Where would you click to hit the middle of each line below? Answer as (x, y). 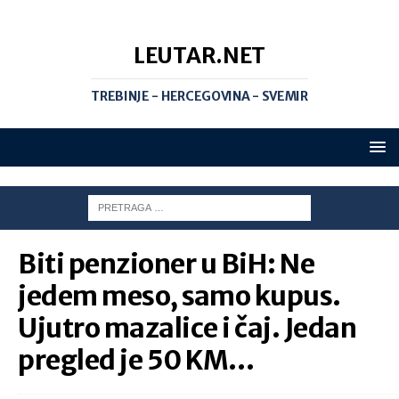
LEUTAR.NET (199, 56)
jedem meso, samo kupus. (179, 296)
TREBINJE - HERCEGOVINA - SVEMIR (199, 96)
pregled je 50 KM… (136, 360)
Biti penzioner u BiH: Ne (166, 264)
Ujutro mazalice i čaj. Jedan (187, 328)
